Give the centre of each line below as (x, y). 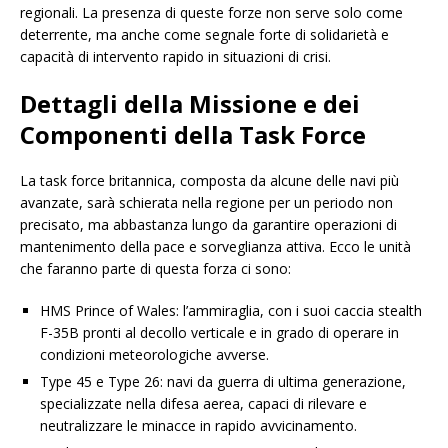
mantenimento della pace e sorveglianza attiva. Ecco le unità (215, 247)
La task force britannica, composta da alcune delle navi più (209, 181)
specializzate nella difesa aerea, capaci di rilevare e (203, 404)
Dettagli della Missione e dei (190, 104)
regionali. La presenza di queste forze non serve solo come (211, 13)
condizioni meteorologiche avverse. (154, 355)
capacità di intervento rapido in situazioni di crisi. (175, 57)
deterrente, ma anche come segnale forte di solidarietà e (204, 35)
